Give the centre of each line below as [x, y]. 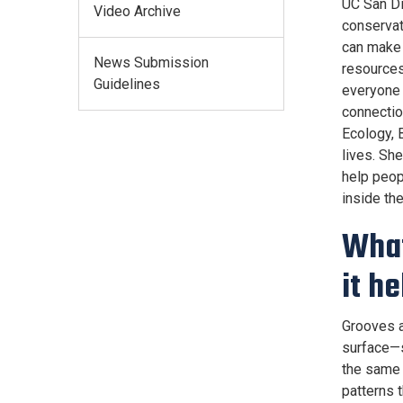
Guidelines [127, 84]
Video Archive [137, 11]
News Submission [151, 62]
